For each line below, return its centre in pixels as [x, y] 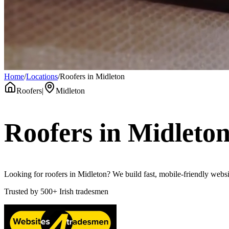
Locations [42, 76]
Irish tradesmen [84, 192]
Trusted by [21, 192]
